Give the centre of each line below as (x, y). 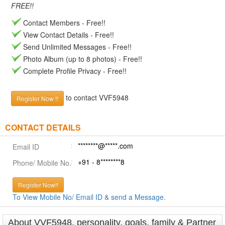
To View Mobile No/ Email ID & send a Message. (89, 197)
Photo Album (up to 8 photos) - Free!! (82, 59)
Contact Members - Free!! (63, 23)
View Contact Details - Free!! (68, 35)
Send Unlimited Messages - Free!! (76, 47)
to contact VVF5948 (96, 97)
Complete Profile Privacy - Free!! (74, 71)
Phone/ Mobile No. (42, 163)
